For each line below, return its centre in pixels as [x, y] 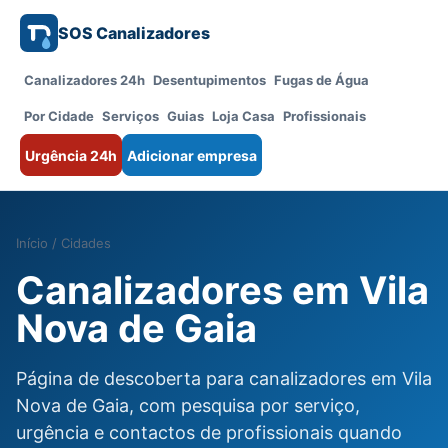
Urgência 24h [71, 155]
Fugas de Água [321, 80]
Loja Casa [243, 116]
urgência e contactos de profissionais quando [209, 432]
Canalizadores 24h [84, 80]
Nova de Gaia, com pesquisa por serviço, [188, 405]
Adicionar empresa [192, 155]
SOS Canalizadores [134, 33]
